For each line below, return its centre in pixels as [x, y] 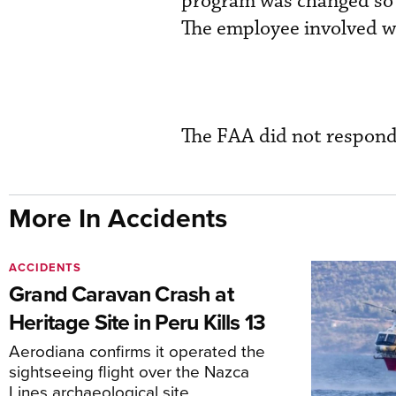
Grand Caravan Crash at [121, 293]
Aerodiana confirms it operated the [137, 350]
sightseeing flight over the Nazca [129, 371]
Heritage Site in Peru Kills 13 [137, 322]
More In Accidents [118, 218]
